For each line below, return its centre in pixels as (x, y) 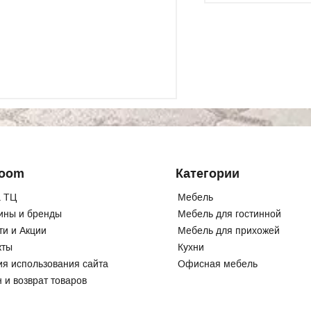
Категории (208, 174)
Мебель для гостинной (230, 214)
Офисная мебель (218, 264)
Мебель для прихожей (229, 230)
